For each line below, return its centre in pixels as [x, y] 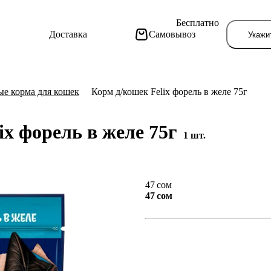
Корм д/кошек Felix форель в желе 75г [169, 92]
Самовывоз [172, 34]
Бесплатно [198, 23]
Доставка [68, 34]
